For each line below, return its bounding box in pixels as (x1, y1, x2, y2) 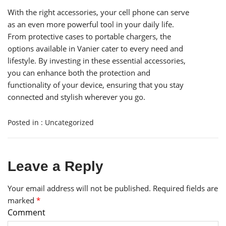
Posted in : (8, 118, 45, 128)
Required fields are (153, 183, 218, 194)
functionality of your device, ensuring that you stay (8, 80, 184, 90)
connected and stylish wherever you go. (8, 92, 145, 102)
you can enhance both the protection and (8, 68, 150, 78)
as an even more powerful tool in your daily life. (8, 19, 174, 30)
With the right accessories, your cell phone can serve (8, 7, 189, 18)
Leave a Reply (8, 158, 103, 175)
